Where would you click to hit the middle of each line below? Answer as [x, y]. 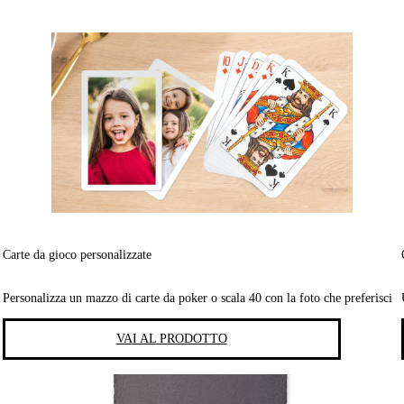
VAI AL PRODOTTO [171, 339]
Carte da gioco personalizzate [77, 254]
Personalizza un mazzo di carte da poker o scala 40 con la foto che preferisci [197, 298]
